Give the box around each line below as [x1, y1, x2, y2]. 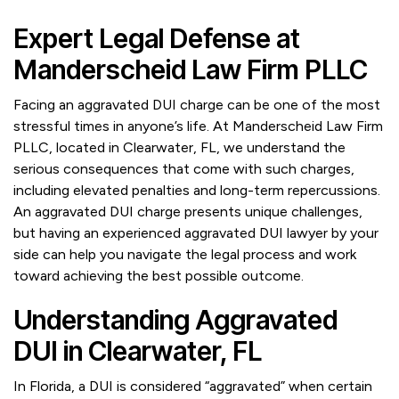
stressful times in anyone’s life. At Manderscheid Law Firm [13, 118, 383, 134]
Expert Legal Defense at [13, 22, 300, 54]
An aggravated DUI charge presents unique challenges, [13, 203, 362, 220]
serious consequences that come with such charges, [13, 160, 354, 177]
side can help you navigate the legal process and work [13, 246, 356, 263]
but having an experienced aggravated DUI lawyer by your [13, 224, 379, 241]
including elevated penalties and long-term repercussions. [13, 182, 380, 199]
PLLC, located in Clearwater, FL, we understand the [13, 139, 346, 156]
